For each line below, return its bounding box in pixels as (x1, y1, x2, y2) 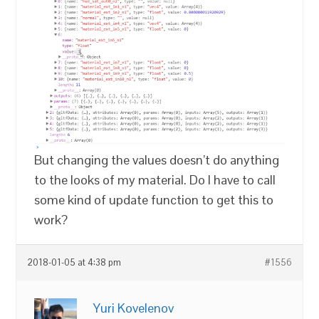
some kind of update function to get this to (34, 191, 274, 208)
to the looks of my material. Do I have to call (34, 171, 276, 188)
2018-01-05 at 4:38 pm (27, 256, 122, 268)
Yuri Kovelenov (93, 299, 174, 316)
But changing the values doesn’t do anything (34, 151, 280, 168)
